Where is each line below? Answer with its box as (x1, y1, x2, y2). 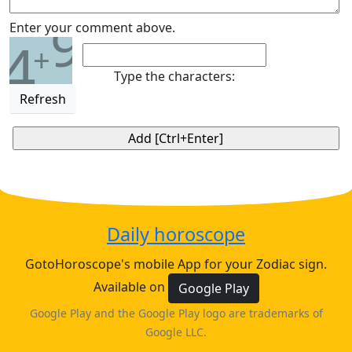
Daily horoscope (107, 222, 245, 247)
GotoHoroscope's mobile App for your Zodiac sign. (25, 255, 327, 273)
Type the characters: (114, 68, 235, 85)
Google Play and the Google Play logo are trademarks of (29, 306, 323, 321)
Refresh (20, 90, 66, 108)
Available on (93, 278, 168, 296)
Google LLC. (145, 324, 207, 339)
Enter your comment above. (9, 19, 175, 36)
